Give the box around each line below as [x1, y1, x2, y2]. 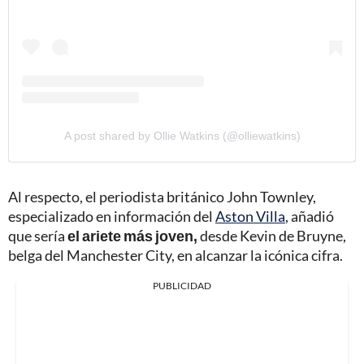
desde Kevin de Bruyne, [197, 226, 346, 245]
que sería [8, 226, 67, 245]
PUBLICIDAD [153, 279, 211, 292]
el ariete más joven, [67, 226, 197, 245]
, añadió [285, 206, 334, 225]
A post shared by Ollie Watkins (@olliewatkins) [63, 128, 301, 142]
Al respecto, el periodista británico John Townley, [8, 187, 316, 206]
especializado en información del [8, 206, 215, 225]
